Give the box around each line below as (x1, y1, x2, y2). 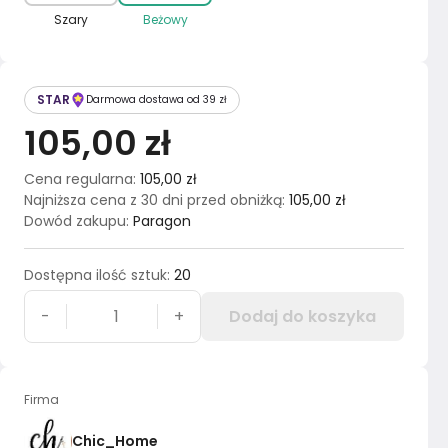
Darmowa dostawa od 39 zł (86, 92, 227, 107)
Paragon (133, 211, 191, 231)
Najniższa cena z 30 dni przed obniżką (24, 190, 282, 210)
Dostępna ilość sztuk (24, 265, 167, 285)
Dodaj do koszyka (229, 305, 377, 328)
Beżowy (142, 11, 188, 28)
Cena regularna (24, 169, 133, 189)
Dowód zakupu (24, 211, 126, 231)
